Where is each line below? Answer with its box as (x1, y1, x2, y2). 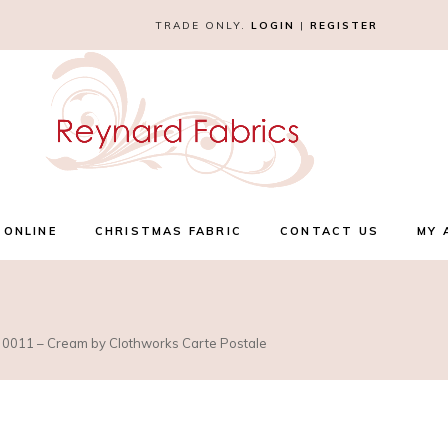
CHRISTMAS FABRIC (94, 223, 242, 238)
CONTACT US (279, 223, 379, 238)
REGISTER (309, 18, 378, 32)
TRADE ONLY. (154, 18, 251, 32)
